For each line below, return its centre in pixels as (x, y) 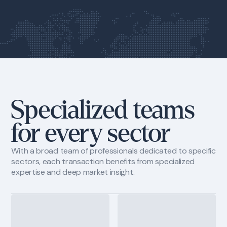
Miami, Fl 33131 (44, 69)
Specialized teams (103, 110)
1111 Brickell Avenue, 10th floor (70, 60)
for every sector (91, 134)
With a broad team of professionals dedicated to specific (113, 151)
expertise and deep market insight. (73, 172)
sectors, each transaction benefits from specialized (103, 162)
